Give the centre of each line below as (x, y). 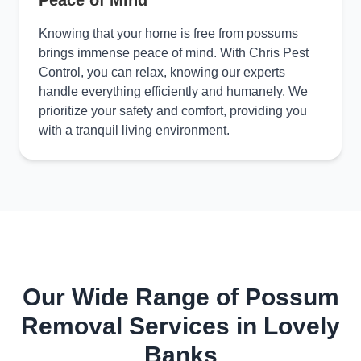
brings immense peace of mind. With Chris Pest (174, 53)
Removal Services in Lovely (180, 326)
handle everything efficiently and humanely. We (173, 91)
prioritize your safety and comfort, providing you (173, 111)
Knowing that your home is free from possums (168, 33)
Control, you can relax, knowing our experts (162, 72)
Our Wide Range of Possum (180, 297)
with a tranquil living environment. (134, 130)
